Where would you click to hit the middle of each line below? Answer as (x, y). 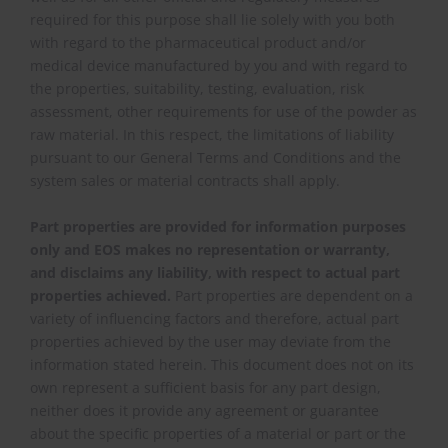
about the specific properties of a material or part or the (218, 433)
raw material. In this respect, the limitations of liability (212, 134)
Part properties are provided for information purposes (218, 226)
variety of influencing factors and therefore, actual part (215, 318)
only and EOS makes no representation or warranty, (210, 249)
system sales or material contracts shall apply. (185, 180)
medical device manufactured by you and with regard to (219, 65)
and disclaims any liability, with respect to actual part (215, 272)
